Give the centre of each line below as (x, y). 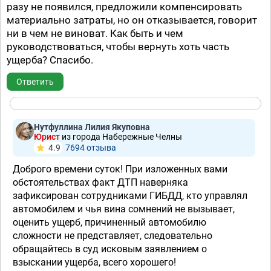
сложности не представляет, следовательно (113, 236)
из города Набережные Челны (122, 137)
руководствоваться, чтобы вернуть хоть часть (118, 47)
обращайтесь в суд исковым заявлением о (110, 249)
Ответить (35, 82)
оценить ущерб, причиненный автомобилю (109, 222)
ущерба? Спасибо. (50, 60)
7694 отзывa (91, 148)
